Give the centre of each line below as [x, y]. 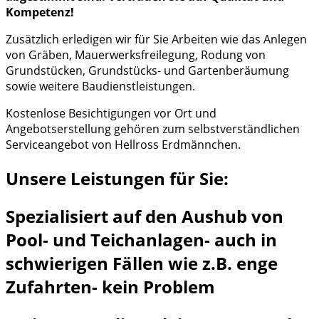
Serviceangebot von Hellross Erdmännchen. [123, 144]
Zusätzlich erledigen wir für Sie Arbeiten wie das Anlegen [156, 39]
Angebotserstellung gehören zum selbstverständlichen [153, 129]
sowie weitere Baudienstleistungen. [100, 86]
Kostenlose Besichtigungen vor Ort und [111, 113]
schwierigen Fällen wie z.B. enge [142, 263]
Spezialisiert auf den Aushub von [145, 216]
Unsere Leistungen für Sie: [117, 178]
